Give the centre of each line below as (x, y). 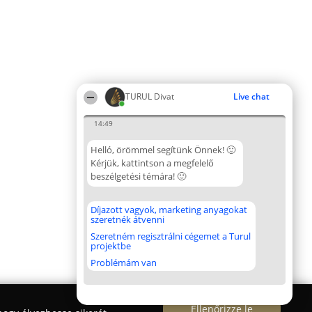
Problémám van (124, 263)
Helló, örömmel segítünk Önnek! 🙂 (163, 150)
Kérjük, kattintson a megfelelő (152, 163)
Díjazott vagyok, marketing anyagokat (169, 210)
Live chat (251, 96)
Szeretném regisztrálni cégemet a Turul (171, 236)
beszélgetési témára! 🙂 (138, 176)
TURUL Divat (150, 96)
